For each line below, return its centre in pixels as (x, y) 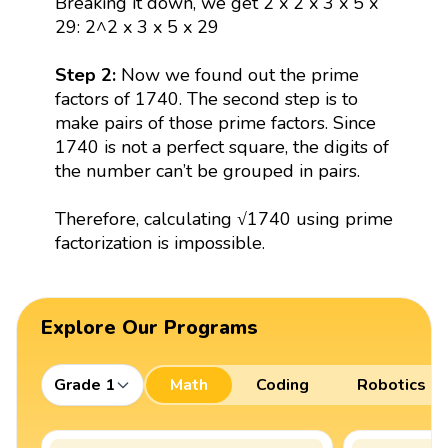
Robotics (391, 385)
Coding (282, 385)
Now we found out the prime (239, 75)
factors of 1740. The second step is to (206, 99)
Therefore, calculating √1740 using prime (223, 219)
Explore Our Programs (149, 328)
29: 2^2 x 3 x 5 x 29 (136, 27)
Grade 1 (84, 385)
